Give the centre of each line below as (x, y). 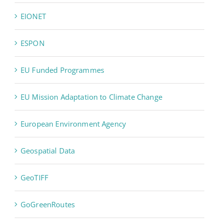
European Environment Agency (74, 123)
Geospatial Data (48, 150)
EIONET (33, 16)
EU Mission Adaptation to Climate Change (91, 97)
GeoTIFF (35, 177)
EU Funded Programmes (62, 70)
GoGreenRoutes (48, 204)
